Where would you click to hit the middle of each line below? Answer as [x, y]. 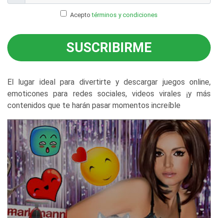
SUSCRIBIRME [109, 48]
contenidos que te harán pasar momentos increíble [94, 105]
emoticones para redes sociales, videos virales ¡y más [109, 94]
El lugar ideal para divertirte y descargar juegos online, [109, 82]
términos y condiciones [125, 15]
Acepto [81, 15]
